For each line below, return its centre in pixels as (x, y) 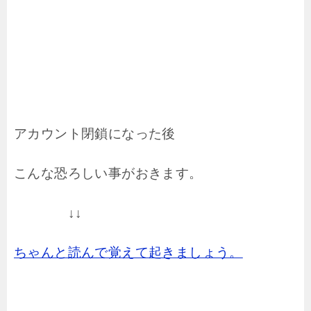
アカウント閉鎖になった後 (95, 133)
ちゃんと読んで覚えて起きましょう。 (128, 252)
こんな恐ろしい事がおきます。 (108, 173)
